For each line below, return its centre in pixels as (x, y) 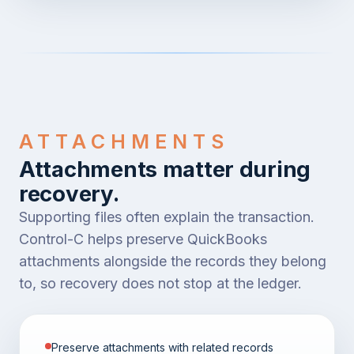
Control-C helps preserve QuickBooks (143, 239)
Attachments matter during (165, 169)
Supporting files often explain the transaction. (167, 217)
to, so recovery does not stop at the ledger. (160, 283)
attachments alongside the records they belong (173, 261)
